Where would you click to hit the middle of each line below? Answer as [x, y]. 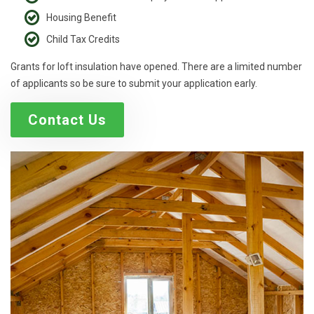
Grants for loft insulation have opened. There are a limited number [156, 66]
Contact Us [67, 120]
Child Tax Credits [83, 39]
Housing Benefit [81, 17]
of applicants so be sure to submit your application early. [134, 83]
